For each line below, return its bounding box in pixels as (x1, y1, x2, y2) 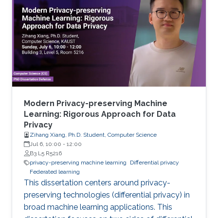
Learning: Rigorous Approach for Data (24, 109, 176, 119)
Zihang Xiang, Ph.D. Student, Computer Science (30, 131, 157, 138)
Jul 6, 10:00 (30, 141, 61, 147)
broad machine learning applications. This (24, 202, 172, 212)
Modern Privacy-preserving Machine (24, 99, 167, 108)
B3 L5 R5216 (30, 150, 62, 157)
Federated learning (30, 168, 80, 175)
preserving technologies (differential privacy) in (24, 190, 190, 200)
